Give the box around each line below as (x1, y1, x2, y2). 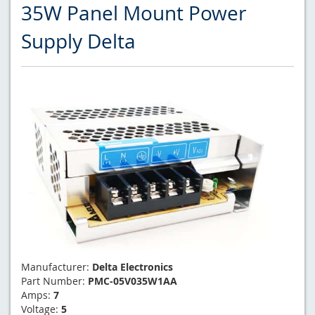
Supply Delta (21, 27, 136, 54)
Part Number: (21, 274, 88, 288)
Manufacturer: (21, 259, 92, 274)
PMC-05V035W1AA (88, 274, 177, 288)
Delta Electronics (92, 259, 173, 274)
